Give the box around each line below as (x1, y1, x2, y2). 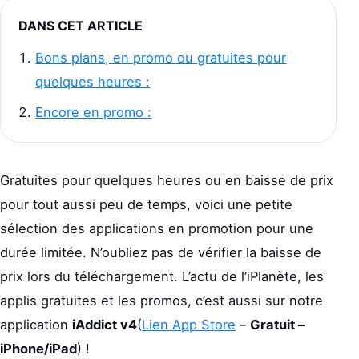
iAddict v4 (72, 317, 137, 333)
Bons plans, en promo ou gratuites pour (35, 50, 287, 66)
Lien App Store (142, 317, 236, 333)
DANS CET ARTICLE (18, 18, 143, 34)
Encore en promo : (35, 104, 152, 120)
